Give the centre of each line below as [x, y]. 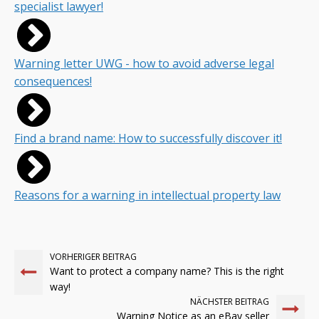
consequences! [53, 81]
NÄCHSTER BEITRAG [230, 301]
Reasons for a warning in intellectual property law [147, 195]
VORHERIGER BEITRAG [93, 256]
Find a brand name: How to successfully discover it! [148, 138]
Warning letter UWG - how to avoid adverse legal [144, 63]
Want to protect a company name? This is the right [167, 271]
